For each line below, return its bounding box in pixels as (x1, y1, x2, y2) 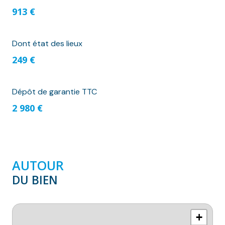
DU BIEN (12, 172, 58, 188)
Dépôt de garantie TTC (12, 86, 97, 97)
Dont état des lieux (12, 38, 82, 49)
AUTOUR (12, 157, 64, 174)
